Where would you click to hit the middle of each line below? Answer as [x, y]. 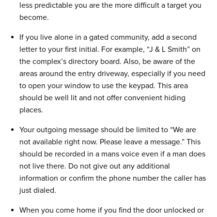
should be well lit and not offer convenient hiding [102, 98]
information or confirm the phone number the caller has [113, 178]
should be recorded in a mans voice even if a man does [112, 154]
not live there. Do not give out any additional [95, 166]
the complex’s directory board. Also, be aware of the [107, 62]
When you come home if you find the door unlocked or [112, 210]
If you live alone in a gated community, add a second [108, 37]
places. [31, 110]
